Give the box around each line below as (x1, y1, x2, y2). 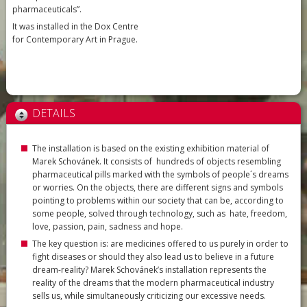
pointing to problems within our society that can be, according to (32, 194, 284, 206)
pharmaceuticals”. (12, 3, 82, 15)
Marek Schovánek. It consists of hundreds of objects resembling (32, 155, 281, 167)
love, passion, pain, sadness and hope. (32, 220, 183, 232)
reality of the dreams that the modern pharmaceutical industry (32, 276, 274, 288)
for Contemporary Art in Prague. (12, 33, 138, 45)
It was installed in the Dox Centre (12, 20, 138, 32)
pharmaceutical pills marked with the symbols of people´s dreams (32, 168, 288, 180)
